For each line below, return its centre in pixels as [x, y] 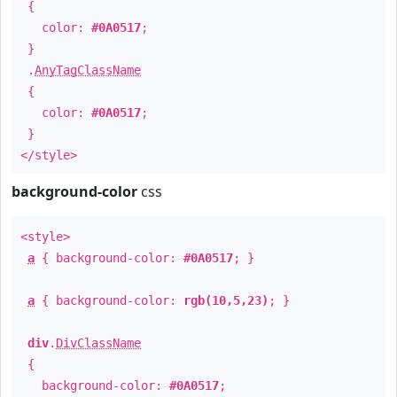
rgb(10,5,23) [226, 300]
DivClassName [98, 343]
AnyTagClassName [88, 70]
